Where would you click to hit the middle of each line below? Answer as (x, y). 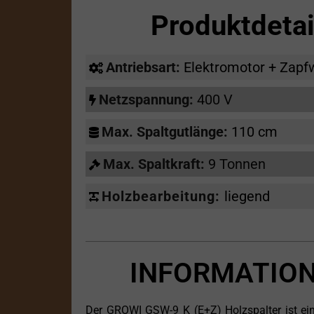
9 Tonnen (237, 164)
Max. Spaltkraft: (156, 164)
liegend (247, 197)
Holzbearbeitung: (163, 197)
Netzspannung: (148, 100)
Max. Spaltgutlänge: (166, 132)
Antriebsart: (145, 68)
